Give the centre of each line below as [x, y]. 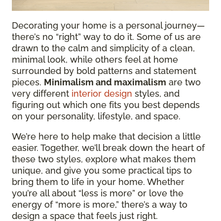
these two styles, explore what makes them [104, 159]
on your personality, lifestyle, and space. [96, 116]
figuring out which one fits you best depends [106, 105]
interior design [102, 93]
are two [184, 82]
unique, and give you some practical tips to [102, 170]
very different [42, 93]
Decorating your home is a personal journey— [108, 25]
